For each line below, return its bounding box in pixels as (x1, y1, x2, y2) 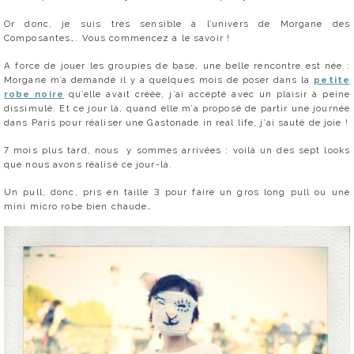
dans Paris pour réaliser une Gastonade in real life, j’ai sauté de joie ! (4, 116, 348, 128)
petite (314, 73, 350, 85)
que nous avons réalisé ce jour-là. (4, 158, 173, 170)
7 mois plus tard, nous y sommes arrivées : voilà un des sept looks (4, 144, 350, 156)
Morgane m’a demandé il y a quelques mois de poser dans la (4, 73, 314, 85)
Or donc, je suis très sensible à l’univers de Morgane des (4, 18, 350, 30)
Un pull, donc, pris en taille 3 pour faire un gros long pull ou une (4, 186, 350, 198)
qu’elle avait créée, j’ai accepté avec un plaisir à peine (63, 88, 350, 100)
